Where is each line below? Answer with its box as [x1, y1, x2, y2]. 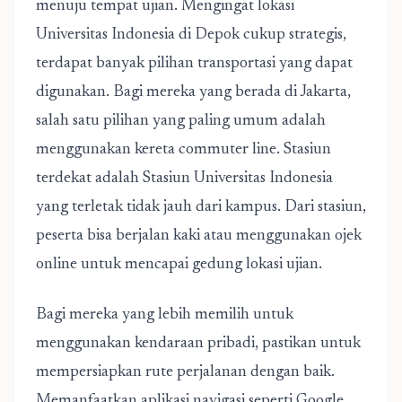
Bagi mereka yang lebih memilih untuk [36, 307, 293, 323]
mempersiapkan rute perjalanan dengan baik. [36, 364, 335, 380]
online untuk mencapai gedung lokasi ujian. [36, 257, 322, 273]
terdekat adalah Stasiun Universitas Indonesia [36, 170, 333, 187]
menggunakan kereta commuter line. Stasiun [36, 142, 331, 158]
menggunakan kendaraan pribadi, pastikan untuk [36, 336, 361, 352]
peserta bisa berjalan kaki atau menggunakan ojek [36, 228, 362, 244]
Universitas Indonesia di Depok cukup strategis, [36, 27, 346, 43]
